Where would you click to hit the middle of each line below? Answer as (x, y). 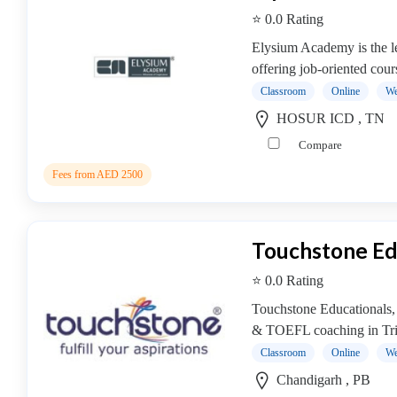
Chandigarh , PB (322, 380)
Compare (319, 145)
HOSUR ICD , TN (329, 118)
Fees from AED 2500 (97, 175)
